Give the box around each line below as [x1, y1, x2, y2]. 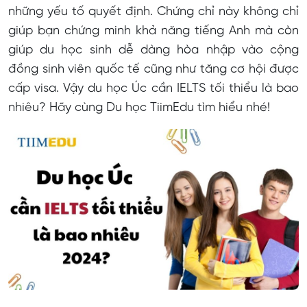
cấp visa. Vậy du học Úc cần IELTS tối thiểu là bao [8, 82, 299, 95]
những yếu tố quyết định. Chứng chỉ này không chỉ [8, 5, 299, 19]
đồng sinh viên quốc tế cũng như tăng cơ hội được [8, 62, 299, 76]
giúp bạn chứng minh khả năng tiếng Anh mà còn [8, 24, 299, 38]
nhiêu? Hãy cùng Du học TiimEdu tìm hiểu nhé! [8, 101, 270, 114]
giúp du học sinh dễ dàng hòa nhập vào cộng [8, 43, 299, 57]
